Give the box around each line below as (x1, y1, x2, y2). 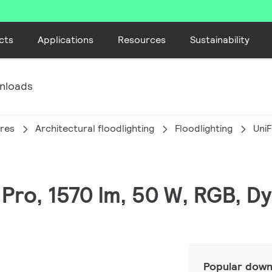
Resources (118, 33, 166, 46)
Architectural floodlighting (35, 122, 154, 135)
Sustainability (190, 33, 250, 46)
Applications (38, 33, 94, 46)
